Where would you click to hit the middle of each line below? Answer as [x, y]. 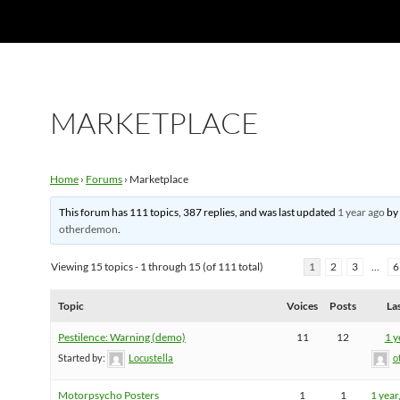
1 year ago [362, 212]
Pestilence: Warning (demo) [122, 337]
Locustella [151, 358]
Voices [303, 306]
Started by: [83, 358]
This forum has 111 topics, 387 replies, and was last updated [199, 212]
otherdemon [89, 229]
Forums [104, 179]
